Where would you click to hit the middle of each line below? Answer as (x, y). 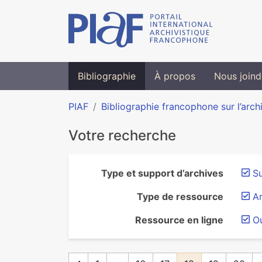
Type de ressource (180, 196)
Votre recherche (122, 135)
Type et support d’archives (162, 173)
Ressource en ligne (179, 220)
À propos (175, 76)
